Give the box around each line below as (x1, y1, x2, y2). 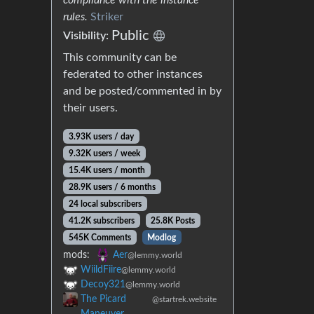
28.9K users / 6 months (68, 182, 156, 191)
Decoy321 (81, 279, 125, 289)
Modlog (147, 233, 177, 242)
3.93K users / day (68, 132, 134, 141)
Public (111, 28, 149, 43)
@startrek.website (152, 294, 217, 303)
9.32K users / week (68, 149, 140, 158)
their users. (63, 102, 118, 114)
